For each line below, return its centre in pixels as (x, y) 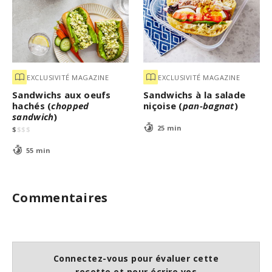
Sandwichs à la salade (195, 95)
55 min (38, 150)
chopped (70, 106)
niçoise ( (163, 106)
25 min (169, 127)
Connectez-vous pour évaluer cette (136, 259)
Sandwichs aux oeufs (62, 95)
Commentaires (60, 198)
